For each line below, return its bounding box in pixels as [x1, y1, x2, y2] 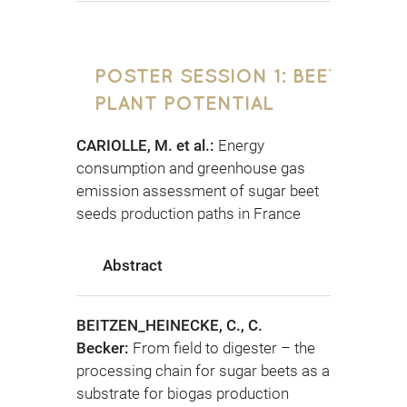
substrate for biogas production [76, 384, 289, 403]
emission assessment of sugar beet [76, 181, 319, 200]
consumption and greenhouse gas [76, 158, 305, 177]
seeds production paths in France [76, 203, 301, 223]
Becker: [76, 339, 133, 358]
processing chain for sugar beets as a [76, 362, 330, 381]
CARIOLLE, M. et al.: [76, 135, 218, 154]
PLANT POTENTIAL [94, 90, 273, 114]
